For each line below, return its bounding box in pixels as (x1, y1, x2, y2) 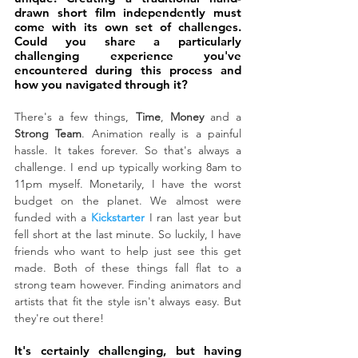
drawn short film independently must (14, 4, 241, 20)
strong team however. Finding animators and (14, 276, 241, 292)
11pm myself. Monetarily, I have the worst (14, 176, 241, 191)
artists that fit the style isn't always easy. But (14, 293, 241, 308)
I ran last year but (144, 209, 241, 225)
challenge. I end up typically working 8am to (14, 159, 241, 174)
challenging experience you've (14, 47, 241, 63)
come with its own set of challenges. (14, 18, 241, 34)
